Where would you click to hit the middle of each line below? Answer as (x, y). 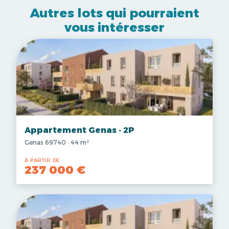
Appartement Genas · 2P (79, 130)
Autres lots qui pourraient (114, 13)
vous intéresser (114, 27)
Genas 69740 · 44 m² (57, 142)
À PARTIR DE (42, 160)
